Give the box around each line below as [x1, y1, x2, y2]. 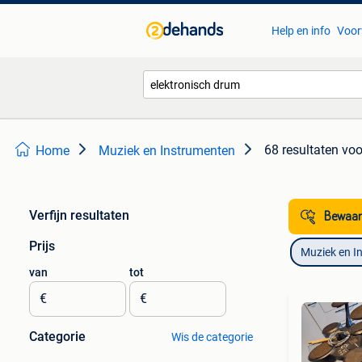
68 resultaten [264, 142, 339, 158]
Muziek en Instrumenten [99, 143, 235, 158]
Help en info [271, 24, 330, 37]
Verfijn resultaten [29, 208, 129, 223]
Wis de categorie [170, 330, 253, 343]
